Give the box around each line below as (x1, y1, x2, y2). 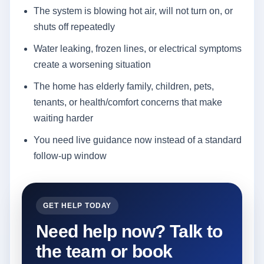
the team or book (36, 241, 173, 261)
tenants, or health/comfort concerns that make (34, 97, 222, 107)
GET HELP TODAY (43, 201, 112, 210)
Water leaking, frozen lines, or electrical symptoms (34, 43, 242, 54)
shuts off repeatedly (34, 21, 115, 32)
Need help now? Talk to (36, 221, 223, 241)
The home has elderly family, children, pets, (34, 81, 214, 91)
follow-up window (34, 150, 107, 161)
